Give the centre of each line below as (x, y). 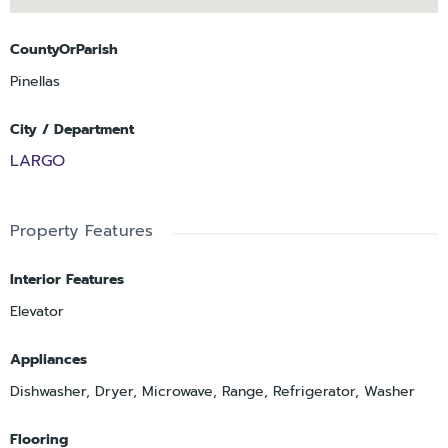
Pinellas (35, 82)
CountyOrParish (64, 50)
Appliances (48, 360)
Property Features (82, 231)
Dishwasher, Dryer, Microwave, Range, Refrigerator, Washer (212, 392)
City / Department (72, 130)
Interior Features (67, 280)
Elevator (37, 312)
